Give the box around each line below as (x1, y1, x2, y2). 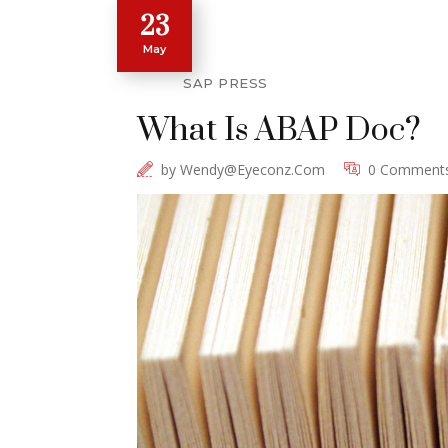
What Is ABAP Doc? (137, 109, 421, 151)
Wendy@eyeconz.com (180, 159, 325, 179)
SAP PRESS (183, 74, 268, 91)
